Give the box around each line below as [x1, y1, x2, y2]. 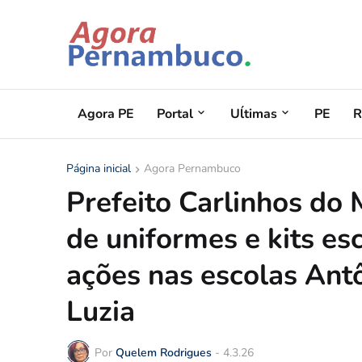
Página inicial [66, 161, 131, 176]
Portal [157, 104, 193, 123]
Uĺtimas [230, 104, 277, 123]
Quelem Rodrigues [116, 344, 212, 360]
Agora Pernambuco [144, 161, 241, 176]
